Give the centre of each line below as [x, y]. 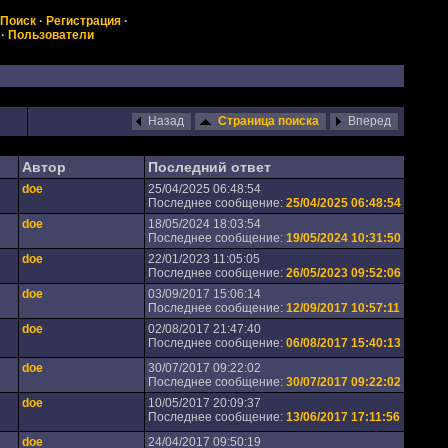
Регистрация [83, 21]
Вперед [370, 121]
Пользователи [51, 35]
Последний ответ [209, 167]
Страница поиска [268, 121]
